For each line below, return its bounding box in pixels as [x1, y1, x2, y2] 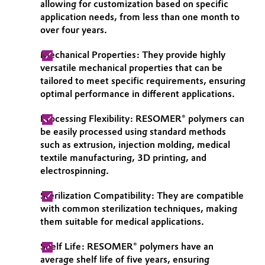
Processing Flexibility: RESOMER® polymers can [40, 113, 244, 124]
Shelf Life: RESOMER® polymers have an [40, 241, 214, 252]
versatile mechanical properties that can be [40, 62, 222, 73]
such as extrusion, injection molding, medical [40, 139, 230, 150]
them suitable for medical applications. [40, 216, 204, 227]
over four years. [40, 24, 107, 35]
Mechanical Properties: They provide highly [40, 49, 225, 60]
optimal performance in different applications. [40, 88, 235, 99]
